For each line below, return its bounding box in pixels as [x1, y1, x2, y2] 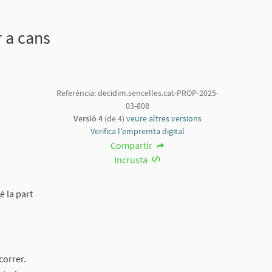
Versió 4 [73, 113, 103, 124]
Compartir [110, 139, 154, 151]
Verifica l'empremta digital [90, 126, 185, 137]
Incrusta [114, 154, 149, 166]
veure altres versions [126, 113, 202, 124]
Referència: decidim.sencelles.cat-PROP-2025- [56, 87, 219, 98]
